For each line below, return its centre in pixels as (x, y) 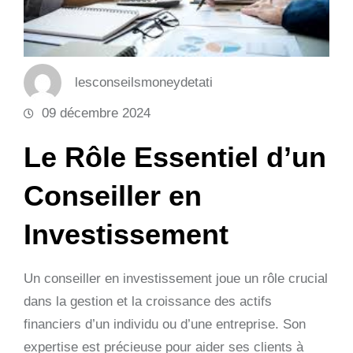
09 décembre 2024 (96, 113)
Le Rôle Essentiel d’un (175, 157)
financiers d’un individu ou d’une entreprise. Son (165, 324)
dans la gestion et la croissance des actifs (148, 301)
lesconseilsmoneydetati (144, 82)
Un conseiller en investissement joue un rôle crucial (176, 278)
